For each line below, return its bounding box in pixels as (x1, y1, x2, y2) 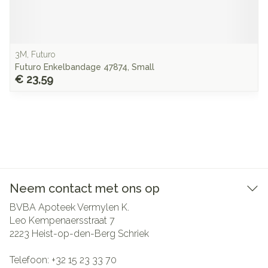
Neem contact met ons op (10, 181, 160, 196)
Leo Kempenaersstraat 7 (10, 215, 115, 226)
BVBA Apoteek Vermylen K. (10, 202, 129, 213)
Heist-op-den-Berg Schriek (32, 228, 149, 239)
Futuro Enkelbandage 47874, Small (15, 62, 154, 72)
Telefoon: (10, 254, 51, 266)
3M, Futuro (15, 50, 55, 59)
